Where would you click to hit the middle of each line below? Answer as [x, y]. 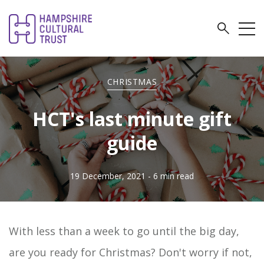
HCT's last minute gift [132, 119]
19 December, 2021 [108, 176]
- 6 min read [171, 176]
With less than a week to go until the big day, [124, 231]
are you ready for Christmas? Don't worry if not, [131, 252]
